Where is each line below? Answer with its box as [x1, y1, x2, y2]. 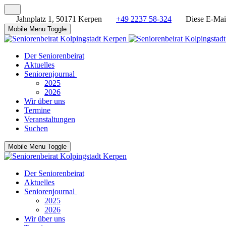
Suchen [24, 124, 48, 133]
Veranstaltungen [24, 115, 75, 124]
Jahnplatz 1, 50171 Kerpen [14, 15, 104, 23]
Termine [24, 106, 50, 115]
